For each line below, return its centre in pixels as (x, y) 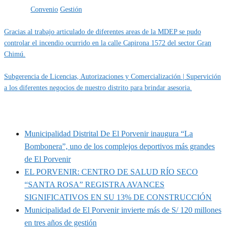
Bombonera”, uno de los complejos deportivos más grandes (120, 147)
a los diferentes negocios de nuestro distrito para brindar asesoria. (98, 88)
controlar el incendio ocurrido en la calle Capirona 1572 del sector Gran (108, 43)
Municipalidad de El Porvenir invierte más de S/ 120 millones (123, 210)
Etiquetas (17, 9)
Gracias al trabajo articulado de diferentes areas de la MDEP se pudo (103, 32)
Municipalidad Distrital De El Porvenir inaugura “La (109, 134)
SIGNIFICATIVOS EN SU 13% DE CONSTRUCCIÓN (118, 197)
